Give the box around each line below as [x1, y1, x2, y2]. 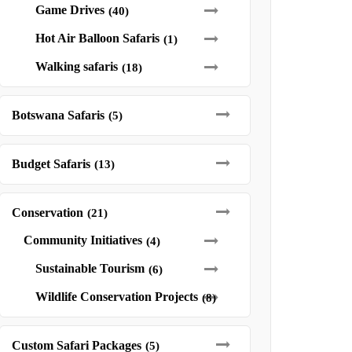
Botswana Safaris [11, 108, 104, 122]
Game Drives [35, 3, 104, 16]
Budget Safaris [11, 157, 90, 170]
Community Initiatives [23, 233, 142, 247]
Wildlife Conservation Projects [35, 290, 198, 303]
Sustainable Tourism [35, 262, 145, 275]
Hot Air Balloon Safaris [35, 31, 159, 45]
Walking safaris [35, 60, 118, 73]
